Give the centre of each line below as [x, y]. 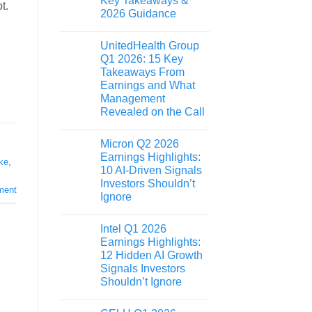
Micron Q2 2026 [139, 143]
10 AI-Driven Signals [151, 170]
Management [132, 98]
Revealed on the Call [152, 111]
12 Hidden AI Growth [151, 255]
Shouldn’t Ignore [141, 281]
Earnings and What [147, 85]
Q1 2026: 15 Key [141, 58]
